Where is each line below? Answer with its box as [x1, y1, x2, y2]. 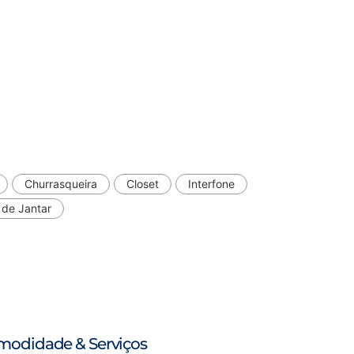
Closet [126, 177, 159, 191]
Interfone [188, 177, 235, 191]
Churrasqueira [24, 177, 97, 191]
